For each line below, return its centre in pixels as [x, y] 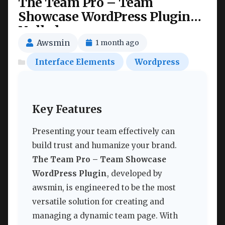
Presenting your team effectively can [103, 132]
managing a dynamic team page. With [105, 216]
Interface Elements [75, 62]
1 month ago [117, 43]
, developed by [135, 174]
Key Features [67, 109]
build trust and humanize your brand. [104, 146]
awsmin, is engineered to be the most [104, 188]
